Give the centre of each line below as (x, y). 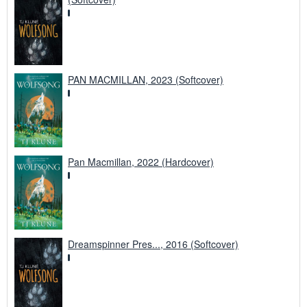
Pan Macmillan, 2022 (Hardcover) (141, 161)
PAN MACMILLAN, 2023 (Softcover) (146, 80)
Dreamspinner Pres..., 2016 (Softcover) (153, 244)
